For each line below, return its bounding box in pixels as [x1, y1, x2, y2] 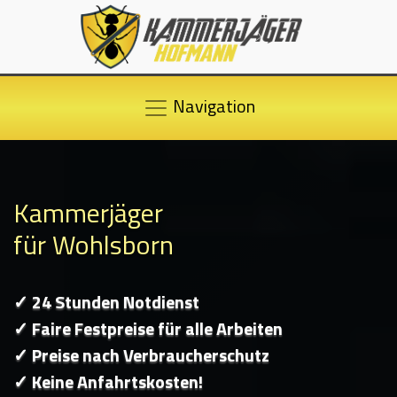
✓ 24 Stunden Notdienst [13, 288, 199, 316]
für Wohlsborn [13, 224, 174, 266]
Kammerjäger [13, 192, 163, 234]
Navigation [168, 92, 255, 121]
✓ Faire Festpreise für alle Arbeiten [13, 315, 283, 343]
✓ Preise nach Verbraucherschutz [13, 341, 269, 370]
